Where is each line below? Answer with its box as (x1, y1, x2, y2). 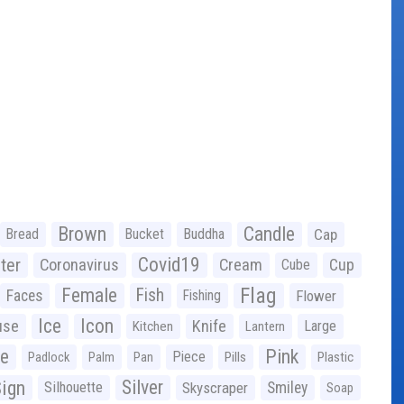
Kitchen (133, 317, 173, 335)
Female (61, 283, 117, 307)
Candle (243, 222, 295, 245)
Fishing (183, 286, 221, 304)
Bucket (125, 225, 164, 243)
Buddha (183, 225, 225, 243)
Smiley (267, 378, 308, 397)
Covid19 (138, 252, 200, 276)
